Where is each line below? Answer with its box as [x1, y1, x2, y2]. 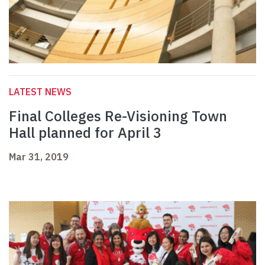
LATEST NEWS [9, 86, 72, 98]
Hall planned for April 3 [9, 123, 161, 143]
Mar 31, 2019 [9, 151, 69, 163]
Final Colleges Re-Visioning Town [9, 106, 227, 126]
